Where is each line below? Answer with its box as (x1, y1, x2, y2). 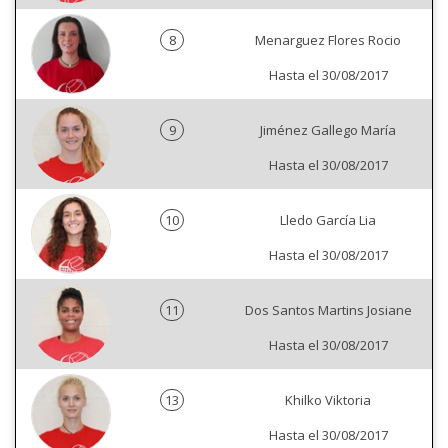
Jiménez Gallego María (260, 121, 396, 140)
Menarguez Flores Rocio (255, 31, 401, 50)
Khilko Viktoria (285, 391, 371, 410)
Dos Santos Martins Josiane (244, 301, 412, 320)
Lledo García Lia (280, 211, 376, 230)
